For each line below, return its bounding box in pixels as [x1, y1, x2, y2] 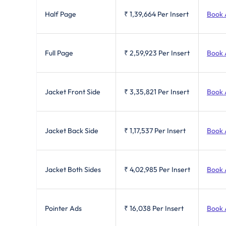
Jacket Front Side [45, 87, 100, 96]
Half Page [45, 9, 76, 19]
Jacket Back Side [45, 126, 98, 135]
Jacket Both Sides [45, 164, 101, 174]
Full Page [45, 48, 73, 58]
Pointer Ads [45, 203, 82, 213]
